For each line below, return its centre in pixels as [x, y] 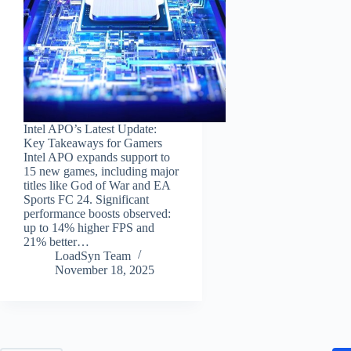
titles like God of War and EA [97, 185]
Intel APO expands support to [97, 157]
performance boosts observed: [97, 213]
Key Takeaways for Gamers [93, 143]
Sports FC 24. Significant [86, 199]
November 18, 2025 [105, 270]
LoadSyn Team [93, 255]
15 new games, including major [101, 171]
